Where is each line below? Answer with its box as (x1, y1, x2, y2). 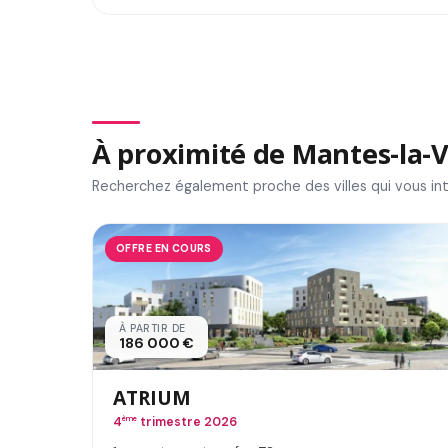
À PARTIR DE (119, 322, 186, 336)
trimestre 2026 (137, 414, 237, 431)
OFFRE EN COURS (116, 241, 212, 255)
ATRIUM (113, 384, 191, 412)
